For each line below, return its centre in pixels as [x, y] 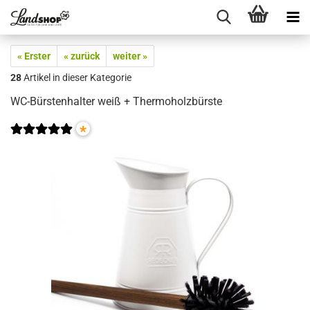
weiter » [130, 56]
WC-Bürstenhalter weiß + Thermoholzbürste [116, 101]
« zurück [82, 56]
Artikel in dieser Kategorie [76, 77]
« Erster [34, 56]
